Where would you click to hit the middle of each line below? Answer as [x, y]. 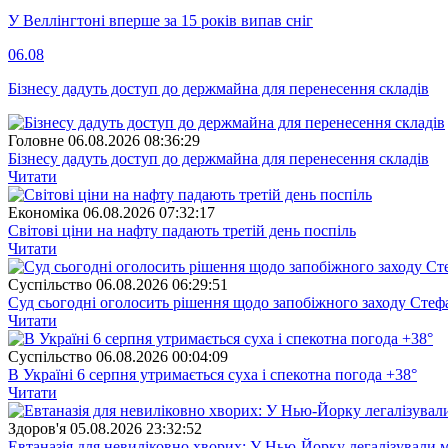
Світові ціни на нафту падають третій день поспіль [182, 231]
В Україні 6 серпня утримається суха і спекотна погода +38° [212, 375]
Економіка [43, 213]
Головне [36, 141]
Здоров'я [37, 429]
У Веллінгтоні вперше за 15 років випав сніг [160, 21]
